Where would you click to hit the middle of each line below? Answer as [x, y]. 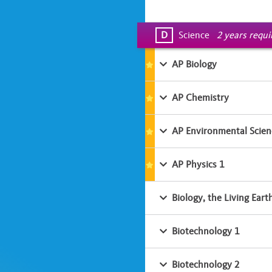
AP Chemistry [199, 98]
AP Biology [193, 64]
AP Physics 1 [197, 165]
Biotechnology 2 [205, 265]
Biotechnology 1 [205, 231]
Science [194, 35]
